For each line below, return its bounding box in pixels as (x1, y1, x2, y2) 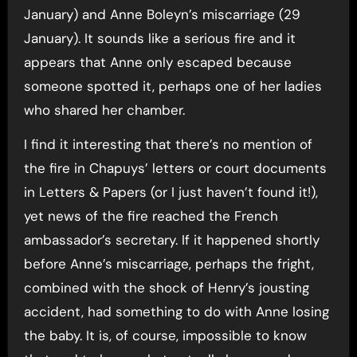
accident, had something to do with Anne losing (23, 302, 329, 320)
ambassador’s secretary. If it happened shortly (23, 230, 320, 249)
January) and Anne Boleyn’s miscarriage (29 (23, 5, 300, 23)
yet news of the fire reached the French (23, 206, 278, 225)
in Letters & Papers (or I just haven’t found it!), (23, 182, 318, 201)
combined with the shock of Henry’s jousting (23, 278, 309, 296)
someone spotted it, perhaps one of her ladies (23, 76, 322, 95)
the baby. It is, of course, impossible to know (23, 326, 307, 344)
